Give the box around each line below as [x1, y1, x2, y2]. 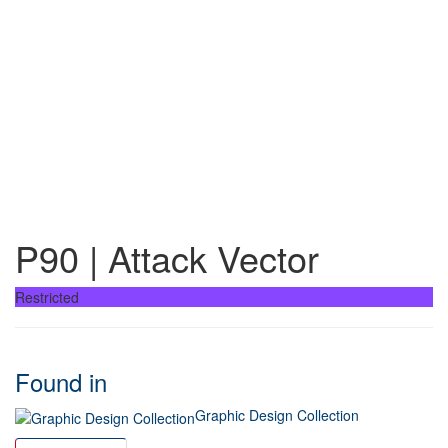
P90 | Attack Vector [15, 232, 319, 284]
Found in [15, 364, 107, 400]
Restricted [15, 287, 79, 308]
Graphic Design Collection [195, 405, 359, 426]
